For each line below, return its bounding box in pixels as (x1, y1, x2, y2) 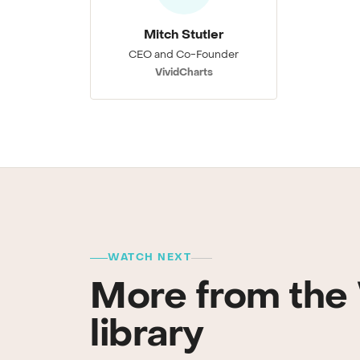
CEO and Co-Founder (129, 50, 239, 60)
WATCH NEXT (108, 253, 191, 264)
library (90, 318, 204, 354)
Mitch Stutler (143, 29, 224, 42)
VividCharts (154, 68, 213, 78)
